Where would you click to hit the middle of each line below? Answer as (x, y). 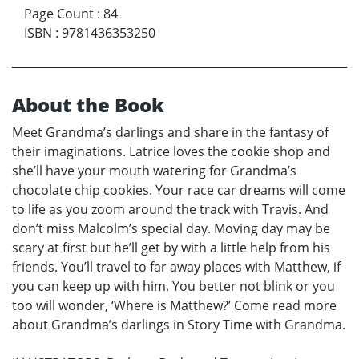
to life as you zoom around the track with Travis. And (170, 210)
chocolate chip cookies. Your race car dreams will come (179, 190)
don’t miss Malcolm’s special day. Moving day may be (171, 229)
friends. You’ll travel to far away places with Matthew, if (176, 267)
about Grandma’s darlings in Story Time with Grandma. (179, 325)
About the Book (88, 105)
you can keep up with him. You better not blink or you (173, 286)
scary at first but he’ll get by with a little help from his (171, 248)
